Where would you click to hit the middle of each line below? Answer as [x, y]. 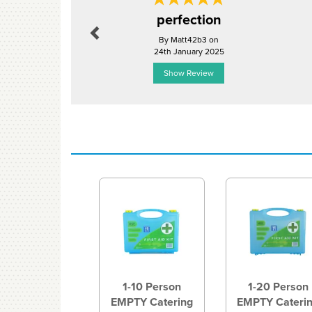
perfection [189, 19]
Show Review [189, 73]
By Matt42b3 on [189, 39]
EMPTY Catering [151, 302]
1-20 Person [278, 286]
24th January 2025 [189, 51]
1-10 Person [151, 286]
